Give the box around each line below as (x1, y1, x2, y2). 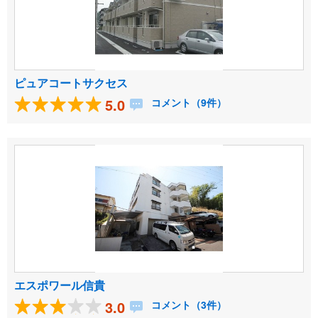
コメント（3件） (148, 297, 226, 312)
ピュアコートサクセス (14, 75, 128, 92)
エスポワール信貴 (14, 277, 105, 294)
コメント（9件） (148, 95, 226, 110)
